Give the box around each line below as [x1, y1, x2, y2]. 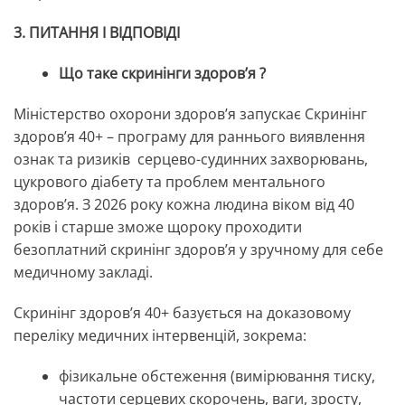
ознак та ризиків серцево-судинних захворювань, [14, 149, 368, 170]
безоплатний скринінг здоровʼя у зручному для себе [14, 240, 383, 260]
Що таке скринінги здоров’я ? [59, 63, 266, 84]
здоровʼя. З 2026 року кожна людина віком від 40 [14, 194, 354, 215]
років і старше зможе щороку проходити [14, 217, 302, 238]
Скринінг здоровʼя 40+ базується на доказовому [14, 303, 351, 324]
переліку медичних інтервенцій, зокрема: [14, 325, 310, 346]
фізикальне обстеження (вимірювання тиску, [59, 366, 375, 387]
